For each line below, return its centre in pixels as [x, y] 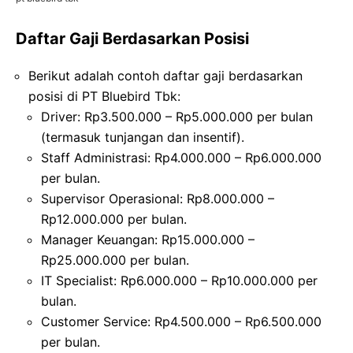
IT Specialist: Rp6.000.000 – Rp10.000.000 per [179, 280]
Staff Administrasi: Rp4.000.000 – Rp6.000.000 [181, 157]
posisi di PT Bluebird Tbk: [104, 96]
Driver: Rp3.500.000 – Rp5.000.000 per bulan [177, 116]
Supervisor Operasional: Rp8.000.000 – [158, 198]
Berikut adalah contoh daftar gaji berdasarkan [165, 75]
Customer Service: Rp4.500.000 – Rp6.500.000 [181, 321]
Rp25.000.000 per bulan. [115, 260]
